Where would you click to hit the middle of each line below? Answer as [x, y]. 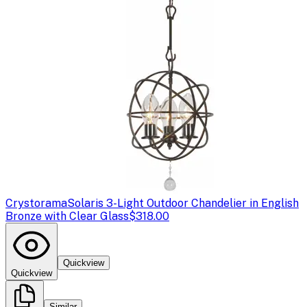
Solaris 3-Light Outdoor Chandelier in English [183, 203]
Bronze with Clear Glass [67, 216]
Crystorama [36, 203]
